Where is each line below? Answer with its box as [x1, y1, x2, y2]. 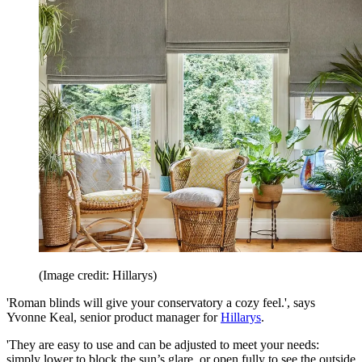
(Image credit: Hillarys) [39, 268, 157, 283]
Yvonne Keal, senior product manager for [6, 310, 221, 325]
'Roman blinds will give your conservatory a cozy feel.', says [6, 296, 315, 310]
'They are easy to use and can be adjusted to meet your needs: [6, 338, 319, 352]
